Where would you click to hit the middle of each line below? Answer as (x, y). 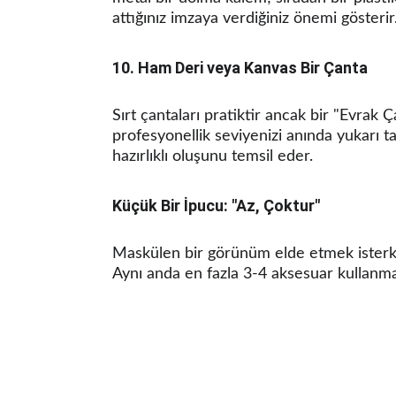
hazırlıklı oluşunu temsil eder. (213, 156)
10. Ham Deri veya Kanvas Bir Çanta (240, 68)
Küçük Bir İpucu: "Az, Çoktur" (216, 206)
